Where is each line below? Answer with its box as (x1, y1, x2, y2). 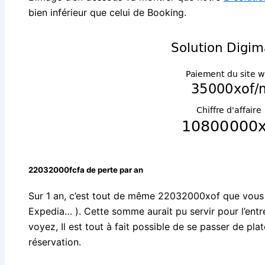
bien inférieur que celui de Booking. (28, 7, 186, 19)
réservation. (28, 236, 81, 248)
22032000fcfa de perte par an (28, 165, 143, 175)
